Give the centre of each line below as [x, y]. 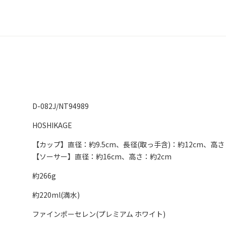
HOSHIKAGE [52, 125]
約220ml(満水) [56, 195]
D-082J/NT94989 [61, 106]
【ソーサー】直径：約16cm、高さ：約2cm [102, 157]
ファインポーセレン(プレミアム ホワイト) [99, 214]
